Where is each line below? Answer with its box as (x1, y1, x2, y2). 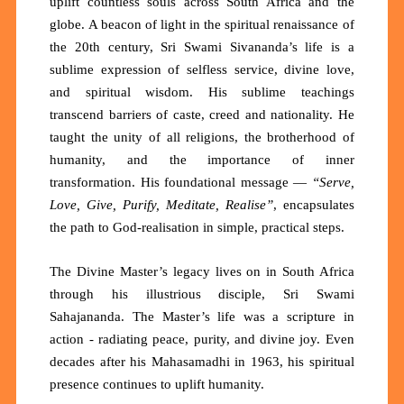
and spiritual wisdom (50, 85, 190, 100)
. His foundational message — (132, 175, 312, 190)
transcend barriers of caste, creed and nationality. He (50, 107, 354, 123)
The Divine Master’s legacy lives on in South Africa (50, 264, 354, 280)
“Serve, (311, 175, 354, 190)
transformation (50, 175, 133, 190)
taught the (50, 130, 115, 145)
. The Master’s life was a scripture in (121, 309, 354, 325)
